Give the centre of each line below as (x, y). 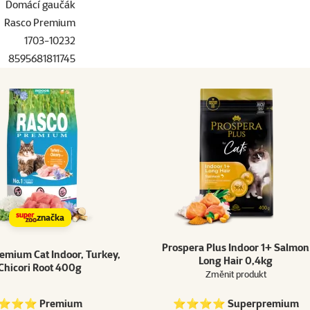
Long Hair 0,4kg (236, 261)
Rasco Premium (40, 23)
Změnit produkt (236, 274)
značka (50, 218)
